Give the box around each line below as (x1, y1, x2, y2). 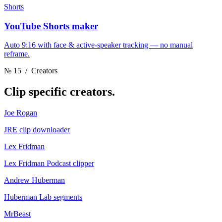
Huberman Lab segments (4, 193, 82, 202)
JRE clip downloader (4, 125, 70, 134)
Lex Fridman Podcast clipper (4, 159, 94, 168)
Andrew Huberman (4, 176, 65, 185)
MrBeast (4, 210, 31, 219)
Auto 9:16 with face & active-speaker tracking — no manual (4, 41, 193, 50)
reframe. (4, 50, 30, 58)
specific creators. (29, 85, 115, 99)
